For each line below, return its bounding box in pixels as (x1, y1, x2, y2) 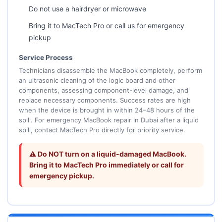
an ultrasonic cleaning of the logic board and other (18, 76, 175, 84)
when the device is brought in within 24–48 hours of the (18, 106, 195, 114)
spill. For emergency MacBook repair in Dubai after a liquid (18, 115, 199, 124)
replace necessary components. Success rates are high (18, 96, 191, 104)
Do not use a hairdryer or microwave (28, 4, 146, 13)
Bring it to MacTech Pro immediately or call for (29, 160, 184, 169)
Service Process (18, 53, 73, 61)
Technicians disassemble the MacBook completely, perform (18, 66, 202, 74)
